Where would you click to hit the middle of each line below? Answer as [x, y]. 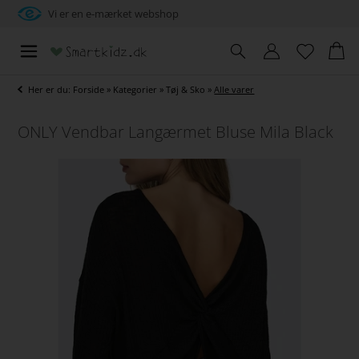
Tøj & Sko [186, 89]
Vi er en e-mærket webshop [114, 14]
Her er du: [51, 89]
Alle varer [234, 89]
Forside [89, 89]
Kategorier [135, 89]
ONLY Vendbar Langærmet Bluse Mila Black [176, 132]
